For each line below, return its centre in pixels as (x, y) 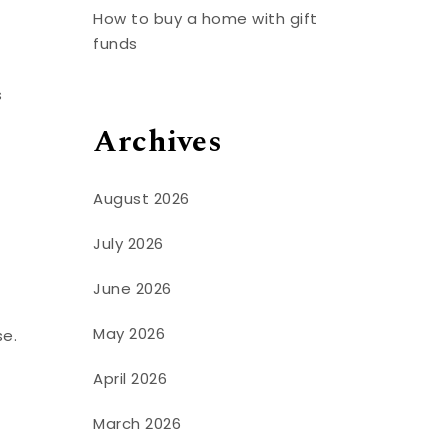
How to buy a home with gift (205, 19)
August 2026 (141, 198)
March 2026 (137, 423)
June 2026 (132, 288)
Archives (158, 142)
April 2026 (130, 378)
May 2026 (129, 333)
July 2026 (128, 243)
